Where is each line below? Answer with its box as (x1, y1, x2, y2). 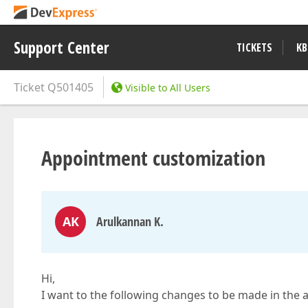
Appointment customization (41, 144, 265, 172)
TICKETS (236, 40, 272, 55)
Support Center (14, 36, 109, 58)
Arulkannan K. (96, 213, 164, 230)
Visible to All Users (125, 81, 210, 94)
